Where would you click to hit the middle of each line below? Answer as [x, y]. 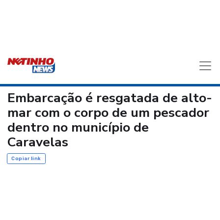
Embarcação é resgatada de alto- [110, 97]
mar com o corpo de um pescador [108, 112]
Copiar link [26, 158]
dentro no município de [78, 127]
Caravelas [38, 142]
